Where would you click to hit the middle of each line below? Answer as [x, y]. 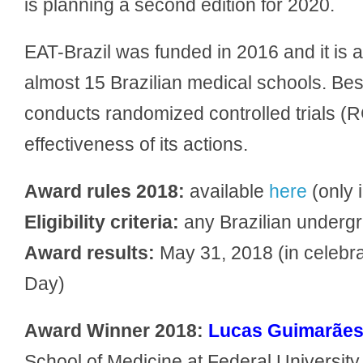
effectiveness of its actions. [136, 144]
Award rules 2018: [105, 191]
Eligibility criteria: [102, 222]
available [227, 191]
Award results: [90, 253]
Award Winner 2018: [116, 331]
